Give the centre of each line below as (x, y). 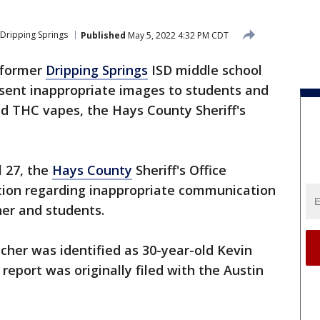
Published (103, 35)
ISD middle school (205, 70)
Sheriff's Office (179, 170)
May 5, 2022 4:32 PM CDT (177, 35)
